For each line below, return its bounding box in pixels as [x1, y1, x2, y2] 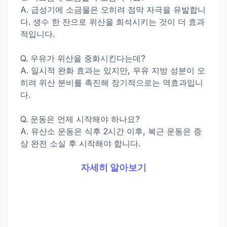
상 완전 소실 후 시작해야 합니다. [20, 138, 140, 148]
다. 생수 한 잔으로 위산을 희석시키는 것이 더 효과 [20, 17, 205, 27]
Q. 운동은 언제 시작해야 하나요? [20, 114, 140, 124]
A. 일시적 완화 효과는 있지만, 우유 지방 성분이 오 [20, 65, 205, 75]
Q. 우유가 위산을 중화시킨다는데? [20, 53, 145, 63]
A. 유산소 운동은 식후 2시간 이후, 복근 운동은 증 [20, 126, 202, 136]
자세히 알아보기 [81, 162, 146, 173]
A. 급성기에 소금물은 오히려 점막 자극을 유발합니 [20, 5, 206, 15]
